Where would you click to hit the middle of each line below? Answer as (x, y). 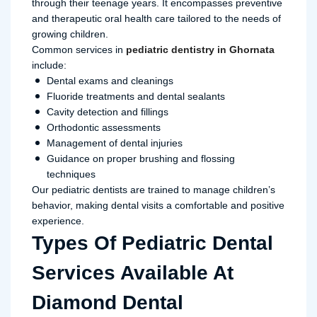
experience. (58, 221)
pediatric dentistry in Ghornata (200, 50)
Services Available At (133, 273)
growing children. (70, 34)
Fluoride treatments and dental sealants (136, 96)
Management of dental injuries (115, 143)
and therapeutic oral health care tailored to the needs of (156, 18)
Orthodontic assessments (104, 127)
